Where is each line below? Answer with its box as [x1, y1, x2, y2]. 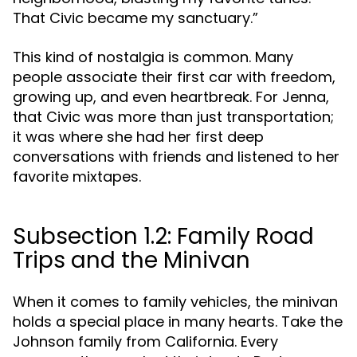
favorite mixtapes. [13, 167, 141, 186]
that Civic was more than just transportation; [13, 107, 334, 127]
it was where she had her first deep [13, 127, 264, 147]
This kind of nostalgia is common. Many [13, 47, 293, 67]
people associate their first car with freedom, [13, 67, 335, 87]
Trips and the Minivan [13, 245, 250, 276]
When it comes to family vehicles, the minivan [13, 292, 338, 312]
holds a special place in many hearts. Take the [13, 312, 343, 331]
